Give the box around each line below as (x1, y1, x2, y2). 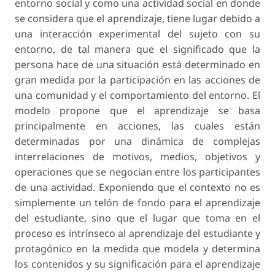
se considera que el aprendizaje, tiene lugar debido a (15, 12, 260, 26)
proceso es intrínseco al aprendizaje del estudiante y (15, 227, 260, 241)
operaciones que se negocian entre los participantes (15, 165, 260, 179)
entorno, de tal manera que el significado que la (15, 42, 260, 56)
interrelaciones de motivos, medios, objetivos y (15, 150, 260, 164)
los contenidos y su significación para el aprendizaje (15, 257, 260, 271)
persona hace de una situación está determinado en (15, 58, 260, 72)
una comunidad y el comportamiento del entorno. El (15, 88, 260, 103)
